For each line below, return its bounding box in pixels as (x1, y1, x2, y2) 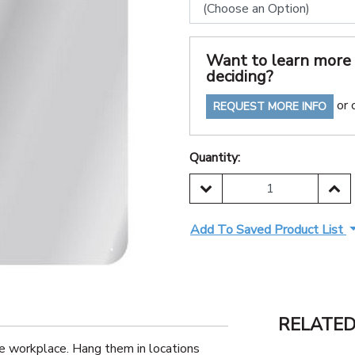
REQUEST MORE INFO (213, 99, 326, 114)
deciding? (206, 66, 273, 87)
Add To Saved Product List (190, 221, 346, 239)
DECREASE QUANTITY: (199, 179, 338, 197)
